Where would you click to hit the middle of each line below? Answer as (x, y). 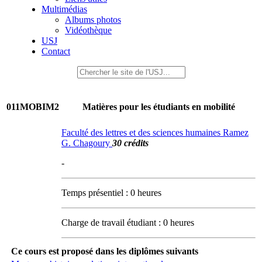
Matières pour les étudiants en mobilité (158, 107)
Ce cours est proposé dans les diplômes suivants (105, 251)
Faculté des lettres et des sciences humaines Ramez (155, 132)
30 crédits (130, 143)
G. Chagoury (87, 143)
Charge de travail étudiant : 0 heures (128, 223)
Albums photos (93, 20)
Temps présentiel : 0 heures (111, 193)
